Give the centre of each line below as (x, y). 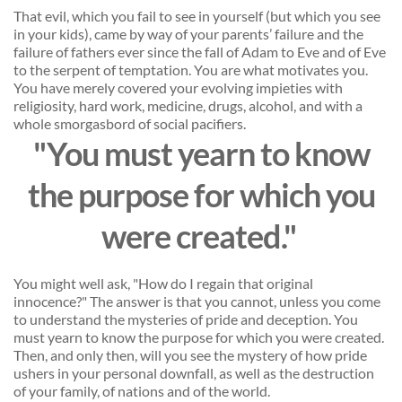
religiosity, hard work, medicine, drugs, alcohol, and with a (188, 106)
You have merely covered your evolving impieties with (178, 88)
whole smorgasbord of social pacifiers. (131, 124)
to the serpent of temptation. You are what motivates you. (191, 70)
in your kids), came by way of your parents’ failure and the (188, 34)
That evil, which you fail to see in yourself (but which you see (197, 16)
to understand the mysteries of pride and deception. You (186, 319)
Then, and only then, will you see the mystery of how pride (190, 355)
